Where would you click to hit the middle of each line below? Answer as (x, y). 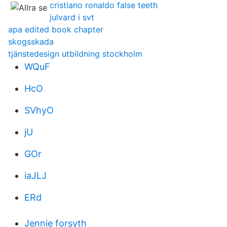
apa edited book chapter (56, 29)
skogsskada (31, 42)
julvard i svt (72, 17)
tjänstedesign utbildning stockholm (75, 54)
